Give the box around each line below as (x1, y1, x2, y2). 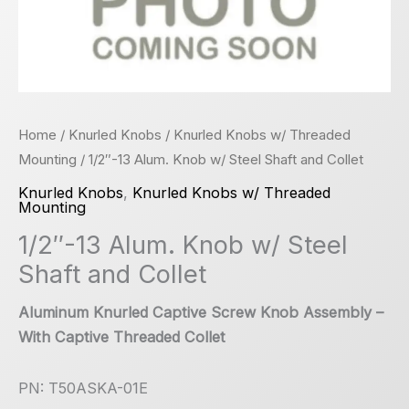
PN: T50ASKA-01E (18, 379, 148, 398)
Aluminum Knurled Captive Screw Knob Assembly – (18, 303, 383, 322)
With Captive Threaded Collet (18, 328, 225, 347)
